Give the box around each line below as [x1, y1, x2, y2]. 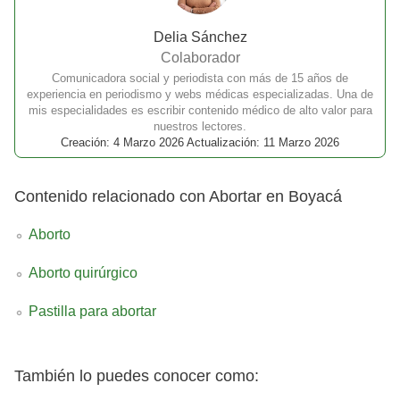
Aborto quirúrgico [29, 264, 137, 280]
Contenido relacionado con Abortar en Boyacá [14, 187, 342, 206]
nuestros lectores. [154, 120, 246, 134]
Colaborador [160, 49, 240, 65]
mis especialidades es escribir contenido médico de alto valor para [28, 104, 372, 118]
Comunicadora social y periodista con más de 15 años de [52, 71, 348, 86]
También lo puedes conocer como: [14, 366, 259, 385]
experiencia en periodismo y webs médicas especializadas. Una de [27, 87, 373, 102]
